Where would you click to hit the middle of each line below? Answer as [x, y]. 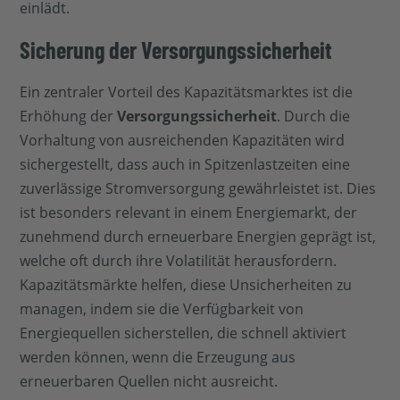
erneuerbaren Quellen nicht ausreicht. [149, 381]
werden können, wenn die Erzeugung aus [158, 357]
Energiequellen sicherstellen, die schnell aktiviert [183, 333]
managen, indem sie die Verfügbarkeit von [162, 308]
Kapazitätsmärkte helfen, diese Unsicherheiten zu [186, 284]
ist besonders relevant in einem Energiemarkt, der [189, 212]
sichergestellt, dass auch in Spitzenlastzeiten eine [185, 164]
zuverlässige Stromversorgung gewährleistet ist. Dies [198, 188]
